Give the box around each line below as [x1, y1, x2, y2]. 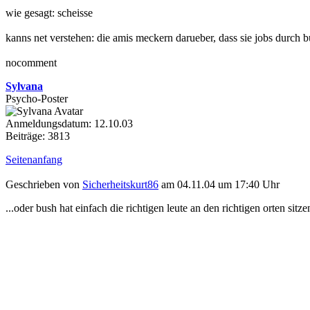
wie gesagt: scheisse [6, 6, 93, 19]
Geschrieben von [6, 179, 82, 191]
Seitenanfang [6, 153, 62, 165]
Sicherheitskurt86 [82, 179, 158, 191]
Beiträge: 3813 [6, 129, 70, 142]
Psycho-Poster [6, 92, 68, 104]
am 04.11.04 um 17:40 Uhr [158, 179, 280, 191]
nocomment [6, 56, 57, 69]
